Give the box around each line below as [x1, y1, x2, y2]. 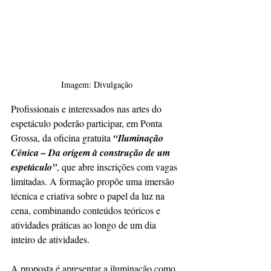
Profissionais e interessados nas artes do [11, 102, 164, 116]
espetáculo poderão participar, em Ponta [11, 117, 165, 130]
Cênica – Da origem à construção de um [11, 146, 172, 160]
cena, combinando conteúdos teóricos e [11, 204, 163, 217]
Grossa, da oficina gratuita [11, 131, 113, 145]
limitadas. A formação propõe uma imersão [11, 175, 177, 188]
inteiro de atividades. [11, 233, 90, 246]
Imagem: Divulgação [61, 79, 132, 91]
